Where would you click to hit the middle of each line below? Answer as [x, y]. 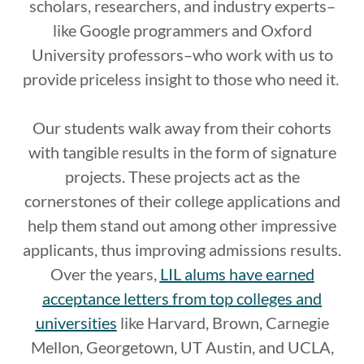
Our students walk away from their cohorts [182, 128]
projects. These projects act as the [182, 176]
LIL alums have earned [237, 274]
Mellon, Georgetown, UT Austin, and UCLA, [182, 347]
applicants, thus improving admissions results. [182, 249]
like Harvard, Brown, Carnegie [223, 323]
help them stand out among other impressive [182, 225]
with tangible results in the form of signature [182, 152]
